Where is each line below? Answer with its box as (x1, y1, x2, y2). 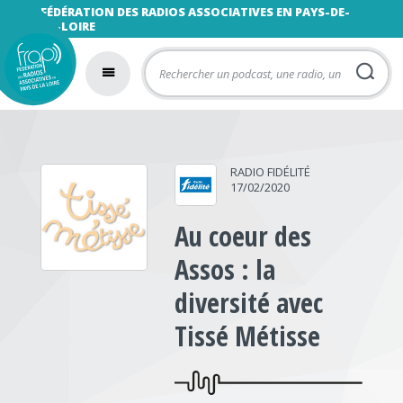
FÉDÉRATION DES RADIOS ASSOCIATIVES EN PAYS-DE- (40, 4, 350, 20)
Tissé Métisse (175, 318, 321, 354)
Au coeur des (175, 218, 312, 255)
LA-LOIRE (40, 18, 95, 34)
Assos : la (175, 251, 276, 288)
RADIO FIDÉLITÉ (230, 164, 311, 180)
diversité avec (175, 284, 324, 321)
